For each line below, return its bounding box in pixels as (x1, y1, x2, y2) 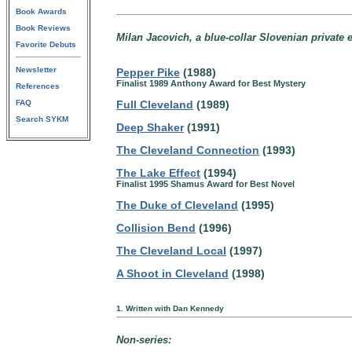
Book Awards (16, 7, 67, 16)
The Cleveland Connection (116, 144, 259, 156)
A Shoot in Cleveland (116, 267, 229, 280)
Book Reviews (16, 24, 71, 32)
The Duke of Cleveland (116, 199, 238, 211)
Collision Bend (116, 222, 196, 234)
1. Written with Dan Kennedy (116, 304, 224, 313)
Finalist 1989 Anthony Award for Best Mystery (116, 79, 306, 88)
